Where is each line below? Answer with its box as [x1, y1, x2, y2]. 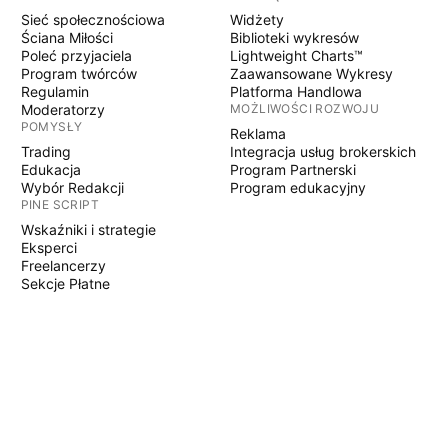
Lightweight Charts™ [229, 47, 363, 64]
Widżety [229, 11, 284, 28]
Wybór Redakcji [20, 179, 124, 196]
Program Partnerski [229, 161, 356, 178]
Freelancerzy [20, 257, 106, 274]
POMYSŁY [20, 119, 83, 134]
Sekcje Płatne [20, 275, 110, 292]
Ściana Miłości [20, 29, 113, 46]
